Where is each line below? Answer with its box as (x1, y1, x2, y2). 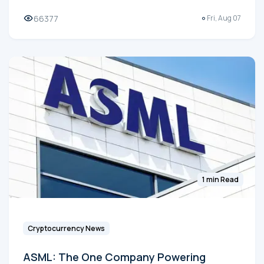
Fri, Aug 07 (207, 13, 241, 24)
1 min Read (202, 174, 239, 184)
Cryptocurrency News (28, 223, 105, 233)
